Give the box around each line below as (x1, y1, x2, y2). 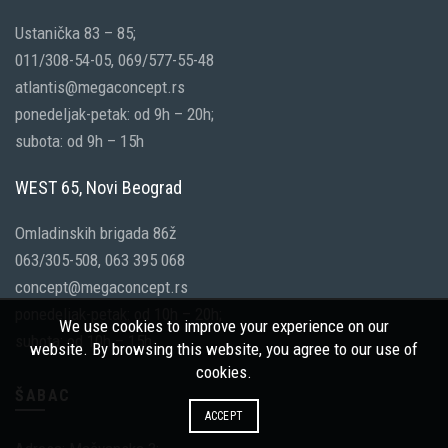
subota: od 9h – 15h (15, 131, 144, 151)
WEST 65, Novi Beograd (15, 177, 182, 198)
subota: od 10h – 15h (15, 331, 152, 351)
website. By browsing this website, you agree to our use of (30, 339, 418, 359)
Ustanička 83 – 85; (15, 23, 136, 43)
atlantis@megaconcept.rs (15, 77, 185, 97)
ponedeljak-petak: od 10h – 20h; (15, 304, 222, 324)
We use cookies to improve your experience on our (59, 316, 389, 336)
